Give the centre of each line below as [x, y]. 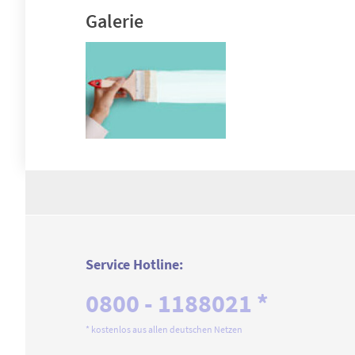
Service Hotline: [134, 264]
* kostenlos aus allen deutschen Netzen [164, 329]
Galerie [115, 21]
